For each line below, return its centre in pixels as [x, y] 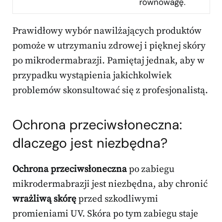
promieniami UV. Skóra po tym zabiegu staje [105, 214]
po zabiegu [151, 169]
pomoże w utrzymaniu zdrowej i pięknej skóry [109, 46]
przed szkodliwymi [117, 199]
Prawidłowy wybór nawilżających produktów [107, 31]
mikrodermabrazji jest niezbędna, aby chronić [110, 184]
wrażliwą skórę [44, 199]
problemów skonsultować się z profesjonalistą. [110, 91]
